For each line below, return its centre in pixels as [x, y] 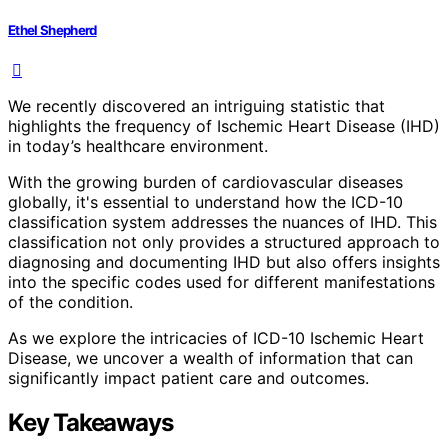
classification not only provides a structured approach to [224, 241]
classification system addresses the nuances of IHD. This [222, 221]
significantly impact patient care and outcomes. [188, 377]
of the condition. [70, 301]
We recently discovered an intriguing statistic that [196, 105]
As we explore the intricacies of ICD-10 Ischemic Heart [216, 337]
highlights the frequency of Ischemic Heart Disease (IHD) [224, 125]
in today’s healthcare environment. [138, 145]
